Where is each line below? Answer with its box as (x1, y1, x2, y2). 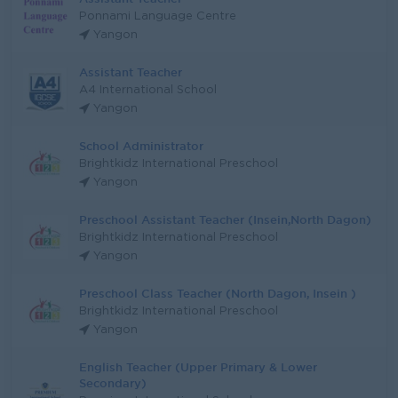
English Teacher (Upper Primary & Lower (79, 361, 317, 373)
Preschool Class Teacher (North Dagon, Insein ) (79, 287, 356, 299)
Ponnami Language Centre (79, 12, 236, 21)
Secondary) (79, 377, 147, 389)
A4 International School (79, 85, 217, 95)
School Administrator (79, 139, 203, 152)
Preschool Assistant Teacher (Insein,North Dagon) (79, 213, 371, 226)
